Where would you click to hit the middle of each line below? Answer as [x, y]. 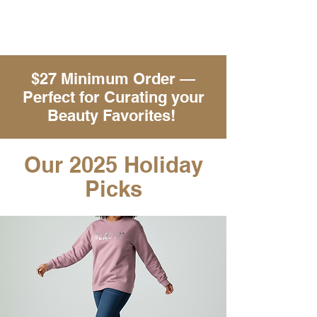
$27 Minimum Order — [113, 78]
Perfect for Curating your [113, 97]
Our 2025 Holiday [113, 164]
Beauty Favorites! [113, 115]
